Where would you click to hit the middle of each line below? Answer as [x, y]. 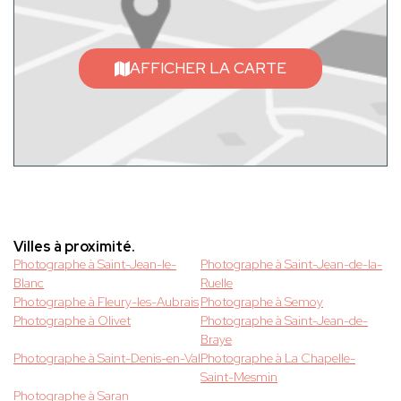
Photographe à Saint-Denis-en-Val [107, 358]
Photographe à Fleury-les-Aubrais [106, 302]
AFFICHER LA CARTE [208, 68]
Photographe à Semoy [262, 302]
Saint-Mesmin [239, 377]
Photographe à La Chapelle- [278, 358]
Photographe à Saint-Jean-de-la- [291, 264]
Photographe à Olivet [72, 321]
